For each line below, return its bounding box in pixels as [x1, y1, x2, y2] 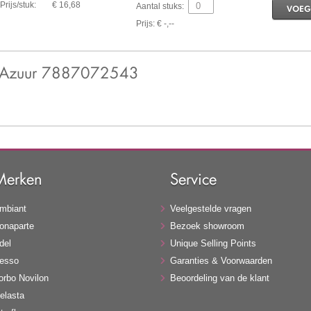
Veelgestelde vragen [170, 203, 252, 214]
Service [170, 168, 217, 189]
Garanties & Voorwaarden [170, 255, 273, 266]
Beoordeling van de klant [170, 272, 270, 283]
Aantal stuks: [135, 1, 184, 12]
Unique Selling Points [170, 237, 257, 249]
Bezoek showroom [170, 220, 245, 231]
